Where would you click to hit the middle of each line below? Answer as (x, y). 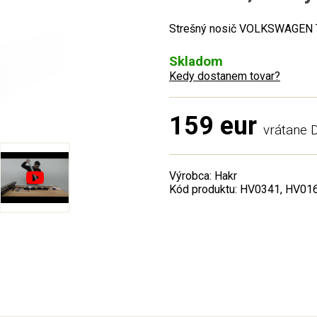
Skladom (196, 61)
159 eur (213, 126)
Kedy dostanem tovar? (225, 76)
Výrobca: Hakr (203, 176)
